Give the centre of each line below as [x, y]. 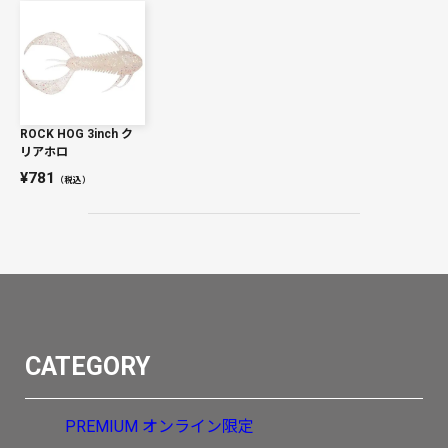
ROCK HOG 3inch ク [76, 134]
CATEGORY [87, 367]
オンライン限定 [198, 426]
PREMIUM [101, 426]
